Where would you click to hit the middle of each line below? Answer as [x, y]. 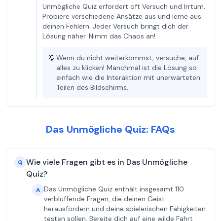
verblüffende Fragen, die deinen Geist [104, 199]
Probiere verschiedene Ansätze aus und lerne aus [122, 16]
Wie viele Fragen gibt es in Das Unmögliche [107, 162]
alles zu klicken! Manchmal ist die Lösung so [127, 68]
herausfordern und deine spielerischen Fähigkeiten [125, 209]
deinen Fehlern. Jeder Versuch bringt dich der [115, 26]
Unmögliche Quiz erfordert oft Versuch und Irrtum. [124, 6]
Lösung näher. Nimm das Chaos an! [99, 36]
